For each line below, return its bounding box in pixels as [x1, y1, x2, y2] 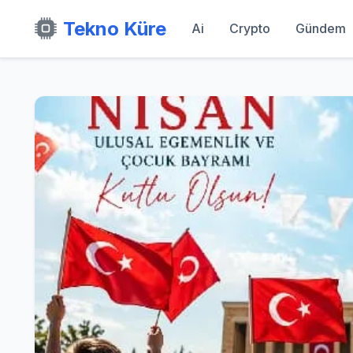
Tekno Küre [63, 17, 166, 40]
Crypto [229, 20, 270, 36]
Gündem [295, 20, 346, 36]
